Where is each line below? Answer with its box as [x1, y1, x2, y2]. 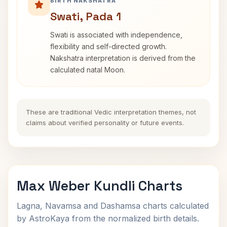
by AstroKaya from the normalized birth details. [17, 213, 199, 223]
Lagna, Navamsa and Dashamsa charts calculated [17, 201, 209, 211]
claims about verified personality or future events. [26, 119, 184, 127]
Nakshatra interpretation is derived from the [50, 54, 196, 62]
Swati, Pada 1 [50, 9, 121, 23]
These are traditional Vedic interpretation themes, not [26, 108, 196, 116]
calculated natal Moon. [50, 65, 125, 74]
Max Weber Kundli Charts [17, 177, 182, 195]
